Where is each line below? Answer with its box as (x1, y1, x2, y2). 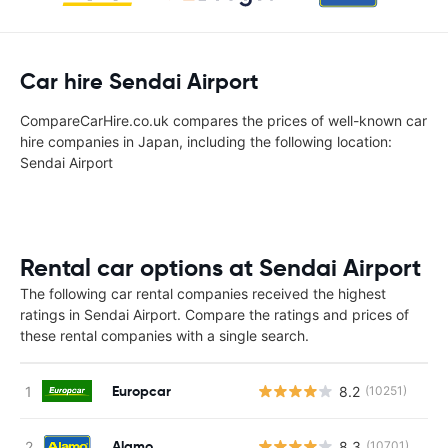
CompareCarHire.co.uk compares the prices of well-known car (20, 112, 427, 129)
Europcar (112, 381, 171, 400)
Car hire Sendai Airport (20, 68, 258, 95)
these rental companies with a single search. (20, 327, 309, 344)
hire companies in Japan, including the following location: (20, 133, 392, 150)
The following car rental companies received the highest (20, 285, 386, 302)
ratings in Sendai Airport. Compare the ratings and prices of (20, 306, 409, 323)
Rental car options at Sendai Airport (20, 253, 421, 283)
